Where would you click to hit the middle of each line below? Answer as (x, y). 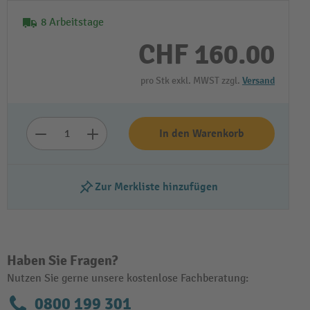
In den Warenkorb (202, 134)
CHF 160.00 (207, 55)
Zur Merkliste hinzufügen (156, 187)
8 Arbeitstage (72, 22)
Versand (258, 81)
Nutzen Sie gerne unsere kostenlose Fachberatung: (128, 279)
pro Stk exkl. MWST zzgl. (191, 81)
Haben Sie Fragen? (62, 261)
